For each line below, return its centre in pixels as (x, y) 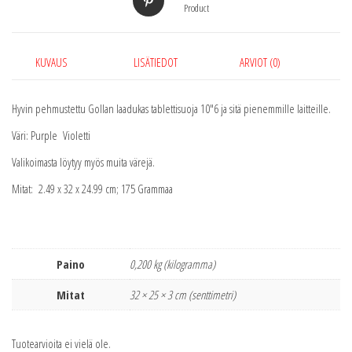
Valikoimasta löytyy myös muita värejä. (83, 162)
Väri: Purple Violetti (51, 136)
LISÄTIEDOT (156, 62)
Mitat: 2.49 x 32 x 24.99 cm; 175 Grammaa (92, 189)
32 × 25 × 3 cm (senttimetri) (183, 295)
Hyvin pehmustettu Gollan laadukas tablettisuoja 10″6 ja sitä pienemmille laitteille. (171, 109)
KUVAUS (51, 62)
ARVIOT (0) (260, 62)
